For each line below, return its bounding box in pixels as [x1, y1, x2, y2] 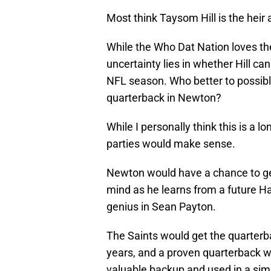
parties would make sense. [106, 137, 235, 151]
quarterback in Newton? [106, 91, 221, 105]
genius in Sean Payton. [106, 200, 216, 214]
